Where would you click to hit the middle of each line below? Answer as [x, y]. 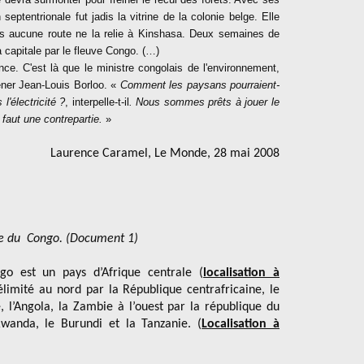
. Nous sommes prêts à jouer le [204, 102]
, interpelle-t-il [97, 102]
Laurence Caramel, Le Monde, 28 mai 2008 [165, 154]
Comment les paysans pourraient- [199, 85]
